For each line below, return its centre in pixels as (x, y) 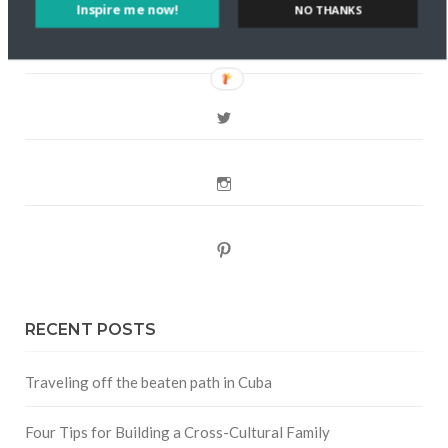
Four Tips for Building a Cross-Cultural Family (177, 431)
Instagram (262, 182)
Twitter (253, 116)
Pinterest (258, 248)
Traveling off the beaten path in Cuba (148, 381)
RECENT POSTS (90, 329)
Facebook (262, 50)
